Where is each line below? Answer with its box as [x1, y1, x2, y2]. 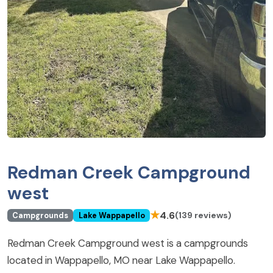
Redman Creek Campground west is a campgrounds [7, 236, 248, 250]
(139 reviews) [174, 210, 232, 221]
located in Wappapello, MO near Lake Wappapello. [7, 253, 235, 267]
